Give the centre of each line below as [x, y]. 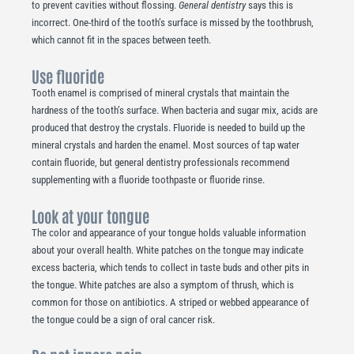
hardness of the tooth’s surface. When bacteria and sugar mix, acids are [175, 111]
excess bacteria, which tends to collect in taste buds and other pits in [170, 267]
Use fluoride [68, 76]
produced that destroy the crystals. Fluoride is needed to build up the [168, 128]
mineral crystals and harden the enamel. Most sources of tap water [166, 145]
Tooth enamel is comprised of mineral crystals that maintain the [160, 93]
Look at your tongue [90, 215]
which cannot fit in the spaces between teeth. [121, 40]
